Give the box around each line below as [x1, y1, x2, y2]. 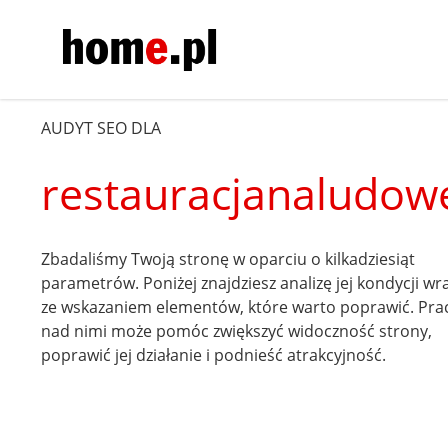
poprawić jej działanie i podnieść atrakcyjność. [41, 343, 387, 366]
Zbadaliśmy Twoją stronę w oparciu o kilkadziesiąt [41, 247, 416, 270]
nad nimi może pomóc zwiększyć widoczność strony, [41, 319, 433, 342]
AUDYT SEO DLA [41, 116, 162, 139]
